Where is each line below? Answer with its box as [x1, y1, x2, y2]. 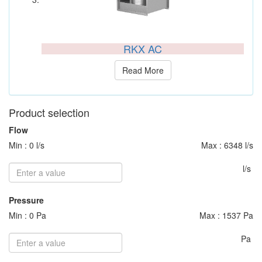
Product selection [9, 105, 89, 120]
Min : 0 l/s [9, 139, 44, 151]
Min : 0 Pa [9, 209, 46, 221]
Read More [122, 64, 164, 76]
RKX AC [123, 41, 162, 56]
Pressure [9, 194, 44, 206]
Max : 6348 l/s [201, 139, 253, 151]
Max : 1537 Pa [199, 209, 253, 221]
